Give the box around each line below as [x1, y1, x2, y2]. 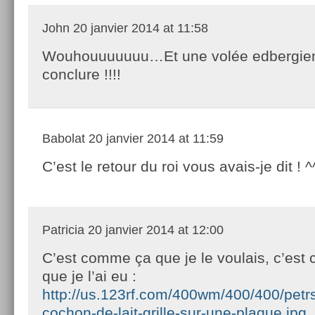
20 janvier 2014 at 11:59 [85, 131, 224, 146]
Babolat [42, 131, 85, 146]
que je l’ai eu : [42, 267, 136, 284]
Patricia [42, 222, 84, 237]
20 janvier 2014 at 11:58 [70, 20, 208, 35]
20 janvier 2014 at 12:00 [84, 222, 224, 237]
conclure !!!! [42, 65, 121, 82]
